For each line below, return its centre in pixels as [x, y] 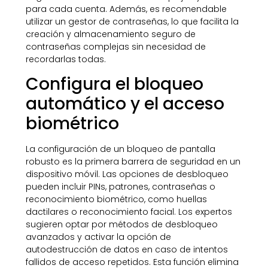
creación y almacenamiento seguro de [110, 34]
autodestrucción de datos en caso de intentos [127, 250]
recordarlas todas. [66, 59]
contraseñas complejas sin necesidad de [115, 46]
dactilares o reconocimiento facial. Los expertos [129, 212]
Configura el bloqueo [114, 84]
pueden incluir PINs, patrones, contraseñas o [120, 187]
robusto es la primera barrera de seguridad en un [133, 162]
